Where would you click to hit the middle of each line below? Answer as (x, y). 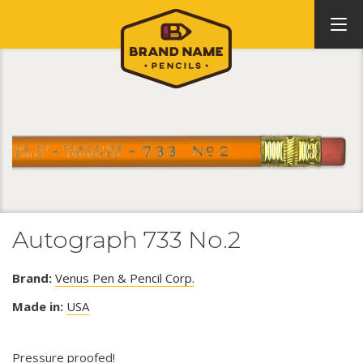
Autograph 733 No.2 (126, 240)
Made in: (38, 307)
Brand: (32, 278)
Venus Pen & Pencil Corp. (125, 278)
